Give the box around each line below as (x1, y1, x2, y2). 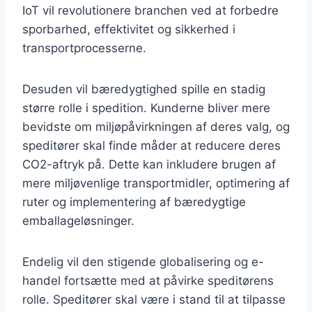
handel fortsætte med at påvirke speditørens (22, 273, 274, 288)
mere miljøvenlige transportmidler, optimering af (22, 175, 290, 190)
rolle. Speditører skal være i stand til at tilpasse (22, 292, 286, 306)
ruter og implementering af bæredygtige (22, 194, 246, 209)
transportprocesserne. (22, 40, 146, 55)
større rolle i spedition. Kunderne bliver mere (22, 100, 270, 115)
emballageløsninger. (22, 213, 134, 228)
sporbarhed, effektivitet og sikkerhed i (22, 22, 235, 36)
